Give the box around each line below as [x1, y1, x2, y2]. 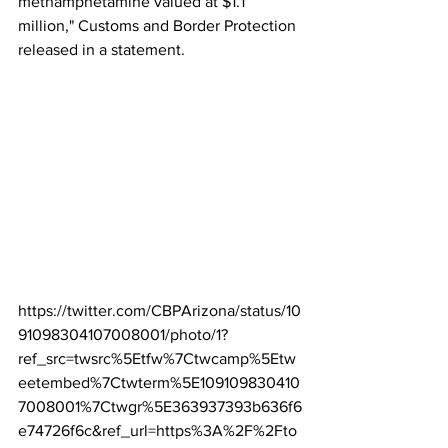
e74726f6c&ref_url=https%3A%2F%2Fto [18, 422, 297, 440]
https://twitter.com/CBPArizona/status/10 [18, 302, 301, 320]
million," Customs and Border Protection [18, 17, 300, 35]
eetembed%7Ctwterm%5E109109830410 [18, 374, 300, 392]
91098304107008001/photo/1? [18, 326, 228, 344]
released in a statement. [18, 41, 185, 59]
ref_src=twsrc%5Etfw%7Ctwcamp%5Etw [18, 350, 296, 368]
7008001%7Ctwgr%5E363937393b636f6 [18, 398, 302, 416]
